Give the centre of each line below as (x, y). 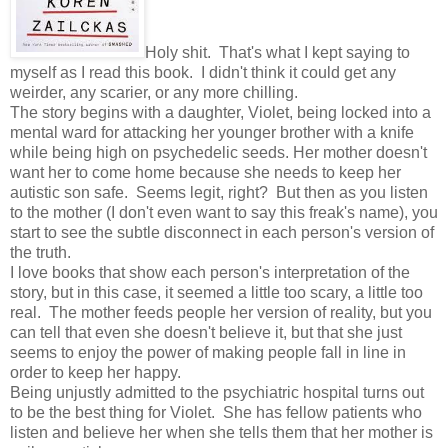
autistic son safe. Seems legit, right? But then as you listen (219, 192)
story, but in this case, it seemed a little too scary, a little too (216, 292)
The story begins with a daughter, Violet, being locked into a (220, 112)
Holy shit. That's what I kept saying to (277, 52)
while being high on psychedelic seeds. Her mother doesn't (218, 152)
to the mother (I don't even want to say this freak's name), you (224, 212)
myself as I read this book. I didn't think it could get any (203, 72)
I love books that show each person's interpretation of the (210, 272)
